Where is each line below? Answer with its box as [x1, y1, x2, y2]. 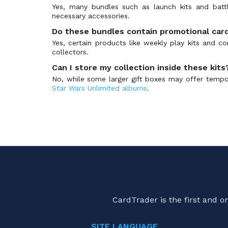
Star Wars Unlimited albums [52, 83, 147, 92]
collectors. [52, 47, 89, 56]
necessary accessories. [52, 11, 130, 20]
